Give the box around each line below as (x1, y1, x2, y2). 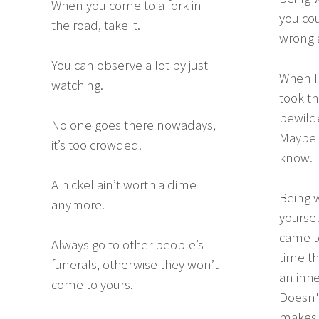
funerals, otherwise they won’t (51, 256, 219, 273)
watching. (51, 77, 103, 94)
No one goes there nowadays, (51, 117, 216, 134)
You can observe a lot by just (51, 57, 208, 74)
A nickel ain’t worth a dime (51, 177, 197, 194)
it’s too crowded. (51, 137, 142, 154)
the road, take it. (51, 17, 140, 34)
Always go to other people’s (51, 236, 204, 253)
